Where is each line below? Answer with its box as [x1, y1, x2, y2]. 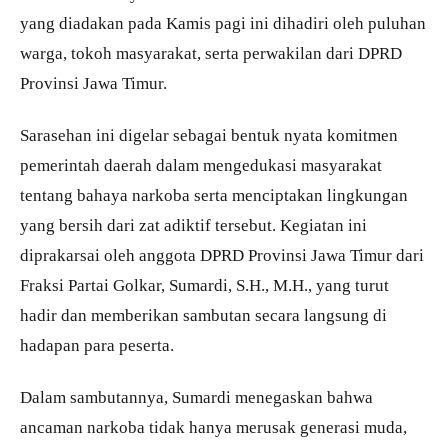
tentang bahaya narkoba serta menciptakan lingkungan [20, 184, 408, 205]
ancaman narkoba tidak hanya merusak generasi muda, [20, 416, 407, 437]
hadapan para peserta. [20, 334, 174, 355]
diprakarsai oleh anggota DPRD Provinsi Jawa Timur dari [20, 244, 424, 265]
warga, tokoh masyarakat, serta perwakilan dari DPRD [20, 42, 402, 63]
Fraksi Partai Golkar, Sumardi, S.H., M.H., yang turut [20, 274, 389, 295]
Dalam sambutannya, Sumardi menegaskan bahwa [20, 386, 373, 407]
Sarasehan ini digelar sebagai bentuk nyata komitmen [20, 124, 398, 145]
